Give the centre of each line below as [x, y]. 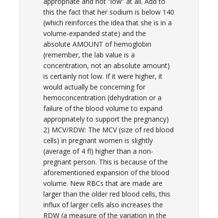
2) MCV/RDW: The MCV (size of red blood [109, 130]
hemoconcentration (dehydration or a [102, 98]
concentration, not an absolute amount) [107, 66]
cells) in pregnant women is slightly [98, 141]
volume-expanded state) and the [95, 34]
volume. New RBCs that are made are [103, 183]
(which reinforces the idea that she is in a [108, 23]
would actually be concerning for [94, 87]
